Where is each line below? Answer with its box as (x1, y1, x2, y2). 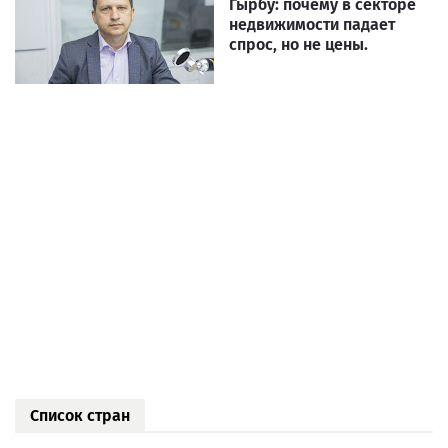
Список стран (30, 406, 130, 426)
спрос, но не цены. (229, 35, 368, 55)
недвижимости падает (229, 15, 395, 35)
